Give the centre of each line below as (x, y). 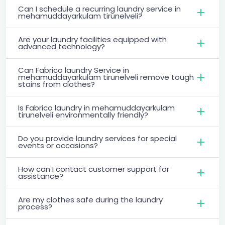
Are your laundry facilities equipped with (92, 39)
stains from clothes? (57, 84)
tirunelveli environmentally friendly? (83, 115)
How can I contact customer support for (94, 169)
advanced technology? (62, 46)
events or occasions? (58, 145)
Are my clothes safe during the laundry (90, 199)
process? (35, 206)
